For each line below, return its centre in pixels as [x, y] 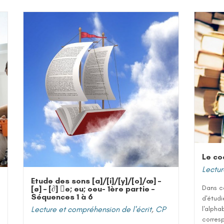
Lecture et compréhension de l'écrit [91, 209]
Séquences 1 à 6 [62, 197]
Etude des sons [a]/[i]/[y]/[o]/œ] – [96, 181]
